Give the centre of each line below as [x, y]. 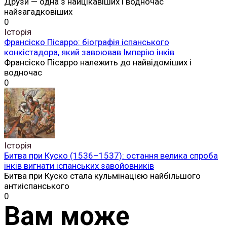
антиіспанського [37, 186]
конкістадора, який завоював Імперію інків [89, 52]
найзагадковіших [38, 11]
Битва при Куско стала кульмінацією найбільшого [102, 176]
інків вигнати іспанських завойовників [79, 165]
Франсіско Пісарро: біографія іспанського [87, 42]
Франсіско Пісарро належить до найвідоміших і [98, 62]
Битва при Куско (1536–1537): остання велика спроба [111, 155]
